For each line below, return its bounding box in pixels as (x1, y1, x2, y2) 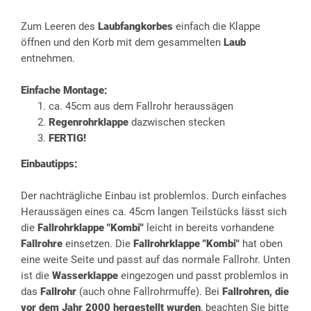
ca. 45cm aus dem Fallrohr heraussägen (49, 100, 233, 113)
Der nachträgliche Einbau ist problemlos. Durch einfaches (21, 190, 287, 203)
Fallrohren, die (222, 285, 289, 299)
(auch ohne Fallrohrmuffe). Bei (76, 285, 222, 299)
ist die (21, 269, 52, 283)
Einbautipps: (21, 158, 78, 171)
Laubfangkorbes (98, 20, 176, 33)
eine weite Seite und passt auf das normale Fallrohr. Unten (21, 253, 290, 267)
